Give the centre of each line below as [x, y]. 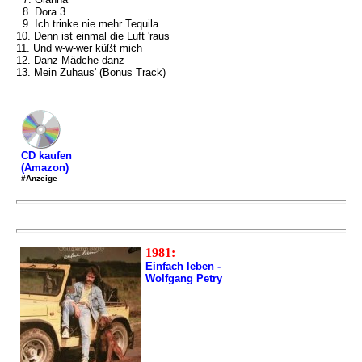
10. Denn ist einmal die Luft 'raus [93, 36]
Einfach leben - [183, 266]
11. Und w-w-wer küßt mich [79, 48]
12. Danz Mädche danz [70, 60]
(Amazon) [45, 168]
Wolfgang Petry [184, 278]
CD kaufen [46, 156]
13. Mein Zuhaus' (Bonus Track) [91, 72]
